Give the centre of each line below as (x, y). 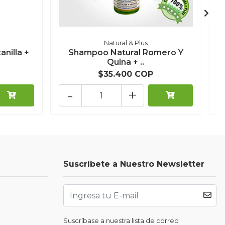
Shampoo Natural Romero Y (126, 53)
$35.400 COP (126, 74)
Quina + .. (126, 62)
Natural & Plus (126, 43)
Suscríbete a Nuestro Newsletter (134, 164)
